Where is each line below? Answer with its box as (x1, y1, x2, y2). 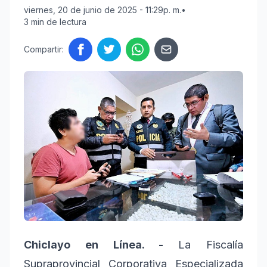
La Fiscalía (178, 238, 244, 252)
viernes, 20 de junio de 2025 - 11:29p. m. (24, 5, 181, 15)
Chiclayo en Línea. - (24, 238, 179, 252)
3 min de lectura (24, 17, 86, 27)
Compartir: (24, 44, 64, 54)
